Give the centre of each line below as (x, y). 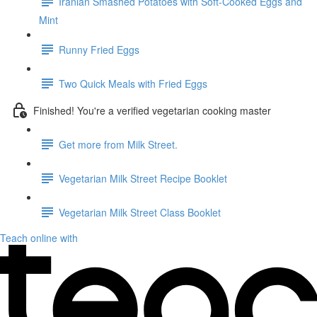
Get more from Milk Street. (118, 144)
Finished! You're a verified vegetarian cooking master (152, 110)
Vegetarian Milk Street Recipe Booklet (143, 178)
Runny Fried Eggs (99, 49)
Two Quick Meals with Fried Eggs (133, 83)
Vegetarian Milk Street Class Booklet (140, 212)
